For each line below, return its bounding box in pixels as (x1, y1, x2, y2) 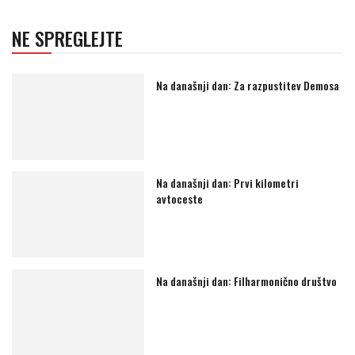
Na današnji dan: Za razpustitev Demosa (156, 77, 340, 94)
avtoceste (156, 190, 204, 208)
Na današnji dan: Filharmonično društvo (156, 273, 338, 290)
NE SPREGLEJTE (12, 24, 123, 53)
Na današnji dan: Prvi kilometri (156, 174, 300, 192)
